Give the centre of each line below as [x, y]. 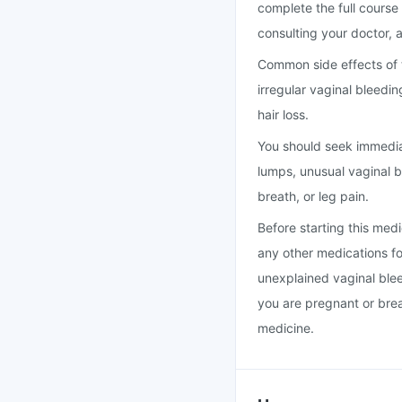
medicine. [286, 328]
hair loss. [283, 114]
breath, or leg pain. [313, 196]
